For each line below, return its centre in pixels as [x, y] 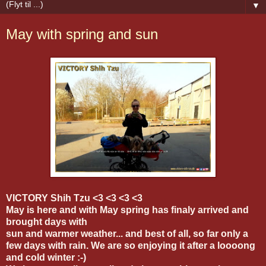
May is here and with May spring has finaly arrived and [127, 210]
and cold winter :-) [46, 257]
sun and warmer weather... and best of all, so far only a [127, 233]
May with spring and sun [82, 34]
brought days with [47, 221]
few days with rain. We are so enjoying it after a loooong [131, 245]
